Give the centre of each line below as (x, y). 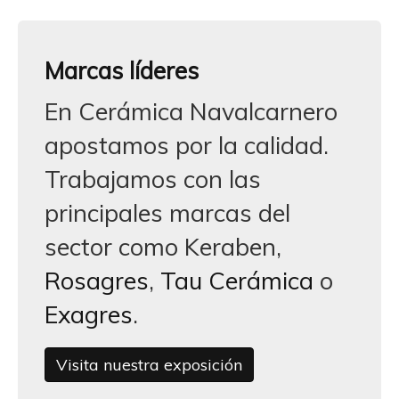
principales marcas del (167, 213)
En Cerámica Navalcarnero (191, 111)
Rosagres (97, 281)
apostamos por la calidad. (187, 145)
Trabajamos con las (153, 179)
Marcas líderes (122, 70)
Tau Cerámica (237, 281)
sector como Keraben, (163, 247)
